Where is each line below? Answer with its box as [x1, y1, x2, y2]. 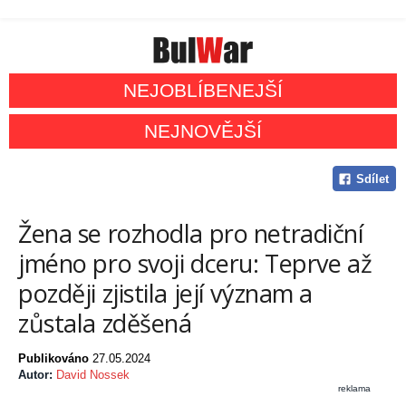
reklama [338, 383, 371, 394]
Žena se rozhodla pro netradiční [18, 217, 364, 251]
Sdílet [355, 172, 389, 187]
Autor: [18, 368, 56, 382]
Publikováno [18, 352, 92, 366]
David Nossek [56, 368, 130, 382]
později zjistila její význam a [18, 276, 313, 311]
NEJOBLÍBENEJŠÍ [123, 80, 283, 101]
